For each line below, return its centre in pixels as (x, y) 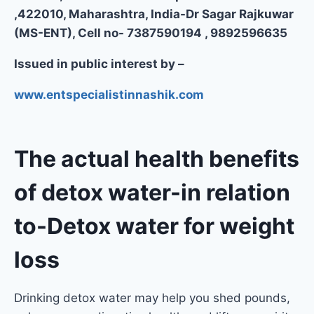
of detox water (92, 192)
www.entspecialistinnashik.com (109, 94)
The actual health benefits (157, 158)
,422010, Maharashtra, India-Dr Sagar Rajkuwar (154, 14)
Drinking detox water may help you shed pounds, (152, 298)
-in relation (230, 192)
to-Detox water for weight (154, 226)
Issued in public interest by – (99, 63)
